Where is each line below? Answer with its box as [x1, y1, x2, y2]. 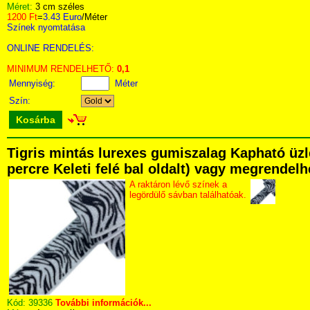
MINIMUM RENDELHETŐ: [7, 64, 117, 74]
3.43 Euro [43, 12, 82, 22]
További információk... [55, 298, 152, 308]
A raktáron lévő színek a [129, 179, 227, 190]
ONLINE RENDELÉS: [7, 43, 94, 53]
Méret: [7, 1, 35, 12]
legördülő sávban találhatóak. [129, 190, 246, 200]
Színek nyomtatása [7, 22, 85, 33]
